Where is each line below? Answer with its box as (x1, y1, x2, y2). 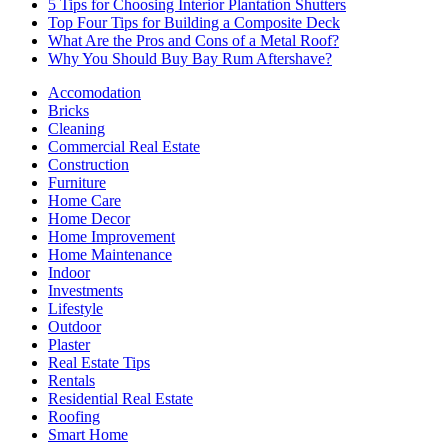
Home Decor (48, 210, 130, 228)
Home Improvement (48, 228, 175, 246)
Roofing (48, 408, 100, 426)
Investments (48, 282, 123, 300)
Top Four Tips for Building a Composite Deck (48, 14, 340, 32)
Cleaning (48, 120, 105, 138)
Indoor (48, 264, 90, 282)
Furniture (48, 174, 106, 192)
